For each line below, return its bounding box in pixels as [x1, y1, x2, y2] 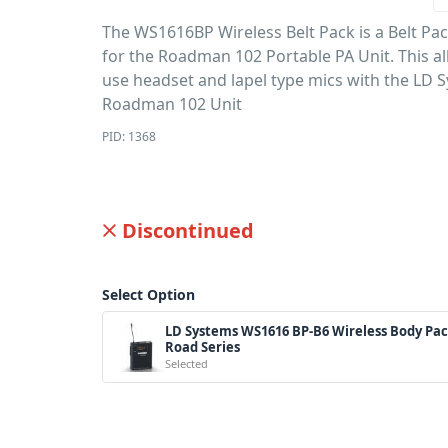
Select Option [102, 285, 196, 304]
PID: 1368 [102, 128, 157, 145]
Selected [165, 356, 209, 371]
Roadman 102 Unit [102, 93, 243, 115]
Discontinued [122, 217, 255, 244]
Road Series [165, 338, 241, 356]
